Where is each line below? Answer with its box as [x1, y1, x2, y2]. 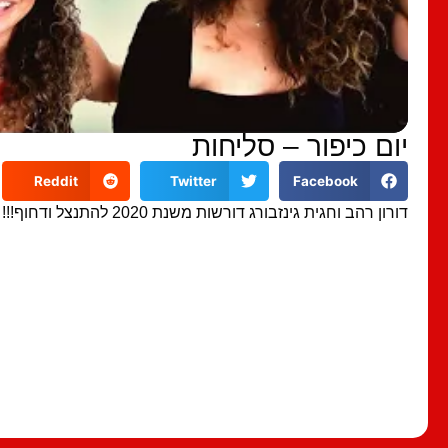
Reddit [33, 172, 78, 189]
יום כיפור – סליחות [192, 130, 408, 162]
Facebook [292, 172, 358, 189]
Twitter [169, 172, 217, 189]
